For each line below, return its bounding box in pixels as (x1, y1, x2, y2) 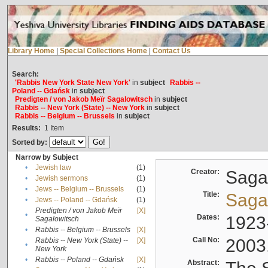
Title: (202, 190, 223, 199)
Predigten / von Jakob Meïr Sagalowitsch (14, 95, 153, 104)
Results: (11, 124, 41, 133)
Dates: (196, 213, 223, 222)
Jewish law (35, 163, 71, 172)
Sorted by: (11, 138, 49, 147)
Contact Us (152, 47, 191, 56)
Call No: (192, 236, 223, 245)
